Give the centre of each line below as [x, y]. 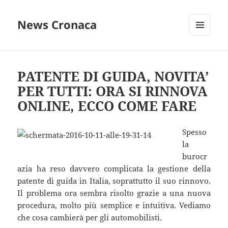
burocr [195, 156]
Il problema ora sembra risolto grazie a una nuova [114, 193]
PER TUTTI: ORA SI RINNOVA [113, 91]
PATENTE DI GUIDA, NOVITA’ [113, 76]
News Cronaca [57, 25]
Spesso [195, 132]
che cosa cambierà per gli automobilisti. [90, 217]
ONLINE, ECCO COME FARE [107, 106]
